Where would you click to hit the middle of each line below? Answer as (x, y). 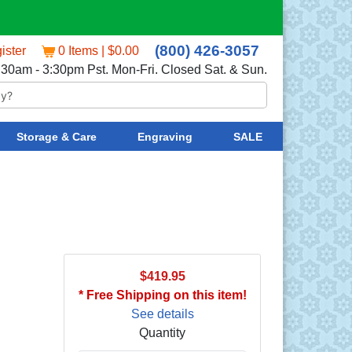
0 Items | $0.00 (99, 51)
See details (162, 313)
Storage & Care (56, 136)
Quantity (163, 332)
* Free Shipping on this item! (162, 295)
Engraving (165, 136)
